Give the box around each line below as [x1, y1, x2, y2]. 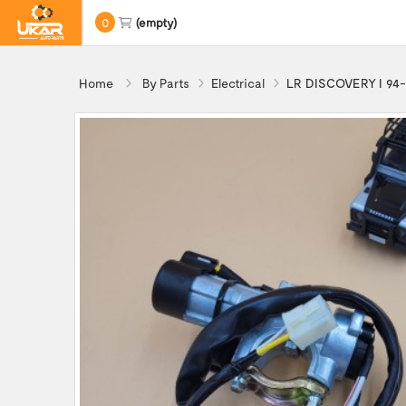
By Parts [142, 75, 189, 91]
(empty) [135, 15, 177, 30]
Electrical [211, 75, 265, 91]
